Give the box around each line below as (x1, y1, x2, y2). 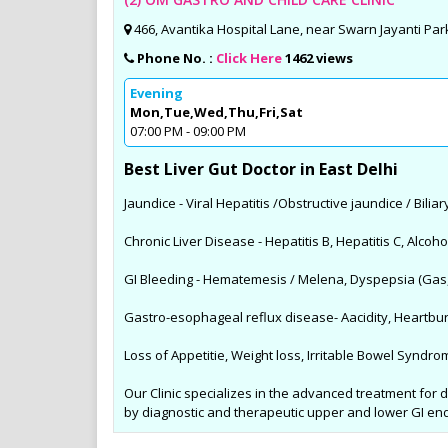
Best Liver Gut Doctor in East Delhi (124, 158, 398, 181)
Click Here (216, 49, 282, 68)
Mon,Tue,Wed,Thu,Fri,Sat (130, 103, 303, 122)
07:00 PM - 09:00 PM (130, 122, 246, 141)
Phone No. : (137, 49, 216, 68)
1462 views (285, 49, 353, 68)
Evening (130, 84, 183, 103)
